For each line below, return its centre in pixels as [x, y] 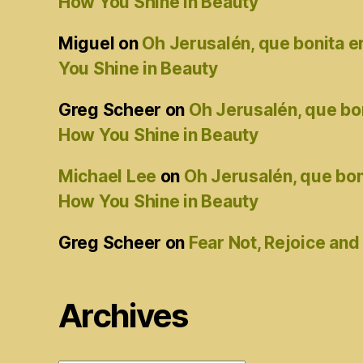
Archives [123, 316]
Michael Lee [108, 177]
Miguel [87, 44]
